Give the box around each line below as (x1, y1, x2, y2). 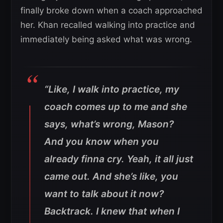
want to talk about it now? (44, 188, 164, 200)
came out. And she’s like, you (44, 171, 178, 182)
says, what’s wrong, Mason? (44, 118, 174, 130)
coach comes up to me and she (44, 101, 187, 112)
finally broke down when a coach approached (20, 5, 203, 15)
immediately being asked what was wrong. (20, 34, 192, 44)
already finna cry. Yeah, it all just (44, 153, 193, 165)
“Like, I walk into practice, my (44, 84, 179, 95)
